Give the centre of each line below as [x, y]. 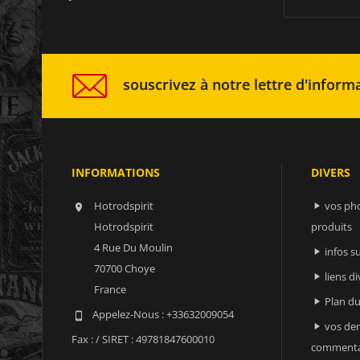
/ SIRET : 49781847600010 [155, 339]
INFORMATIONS [116, 172]
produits [331, 226]
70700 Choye [125, 268]
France [110, 289]
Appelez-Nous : [129, 314]
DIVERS [330, 172]
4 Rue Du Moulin [133, 247]
